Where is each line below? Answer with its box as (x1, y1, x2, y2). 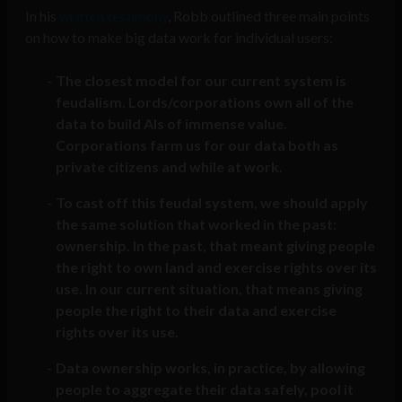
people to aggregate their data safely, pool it (55, 380, 354, 398)
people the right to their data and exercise (55, 301, 336, 319)
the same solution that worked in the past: (55, 214, 336, 232)
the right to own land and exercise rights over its (55, 258, 377, 275)
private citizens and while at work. (55, 157, 283, 175)
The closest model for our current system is (55, 71, 346, 89)
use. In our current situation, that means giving (55, 279, 363, 297)
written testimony (59, 6, 168, 24)
